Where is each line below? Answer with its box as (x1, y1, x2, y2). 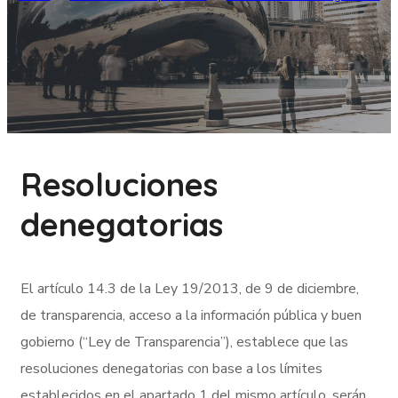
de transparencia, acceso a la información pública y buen (20, 305, 362, 325)
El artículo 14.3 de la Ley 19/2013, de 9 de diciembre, (20, 278, 359, 298)
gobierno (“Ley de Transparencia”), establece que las (20, 331, 348, 352)
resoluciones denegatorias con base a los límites (20, 358, 322, 378)
